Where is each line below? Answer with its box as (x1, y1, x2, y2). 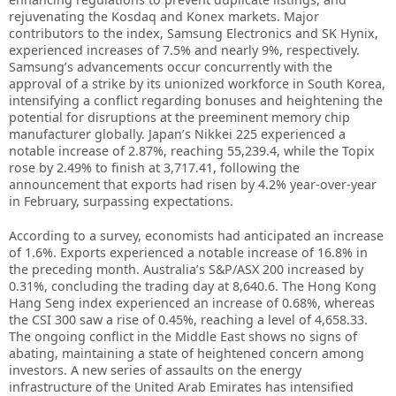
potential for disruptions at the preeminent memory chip (9, 109, 350, 126)
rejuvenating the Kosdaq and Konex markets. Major (9, 8, 319, 26)
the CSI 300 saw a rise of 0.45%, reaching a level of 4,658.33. (9, 311, 368, 329)
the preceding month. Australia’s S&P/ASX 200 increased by (9, 261, 363, 278)
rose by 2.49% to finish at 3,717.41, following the (9, 159, 300, 177)
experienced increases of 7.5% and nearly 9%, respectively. (9, 42, 360, 59)
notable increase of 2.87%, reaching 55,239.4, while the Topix (9, 142, 375, 160)
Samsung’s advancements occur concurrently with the (9, 58, 332, 76)
